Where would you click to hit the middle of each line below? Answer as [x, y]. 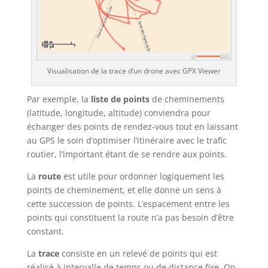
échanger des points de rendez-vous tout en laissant [132, 127]
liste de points [120, 99]
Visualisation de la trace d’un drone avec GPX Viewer [134, 71]
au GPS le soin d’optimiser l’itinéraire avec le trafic [127, 141]
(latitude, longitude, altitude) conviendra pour [118, 113]
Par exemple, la [59, 99]
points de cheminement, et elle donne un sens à [124, 190]
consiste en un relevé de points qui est [138, 254]
